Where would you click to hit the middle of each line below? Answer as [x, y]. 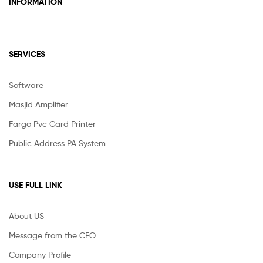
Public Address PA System [57, 143]
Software [26, 85]
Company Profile [40, 255]
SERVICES [27, 54]
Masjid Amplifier [38, 104]
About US [26, 216]
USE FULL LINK [36, 185]
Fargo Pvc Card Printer [52, 123]
